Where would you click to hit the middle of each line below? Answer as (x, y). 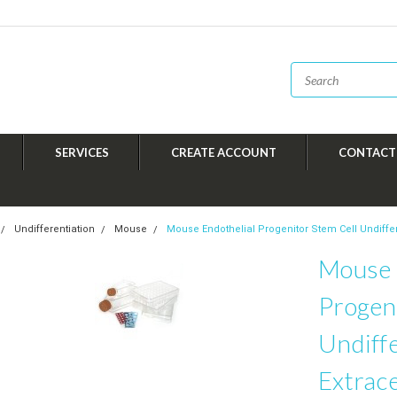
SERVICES (82, 152)
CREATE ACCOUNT (224, 152)
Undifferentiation (54, 229)
